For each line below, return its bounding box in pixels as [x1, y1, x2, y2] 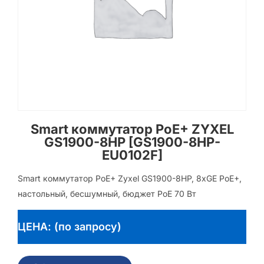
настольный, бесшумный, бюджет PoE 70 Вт [18, 189, 196, 199]
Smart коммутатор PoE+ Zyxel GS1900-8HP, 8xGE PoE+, [18, 173, 242, 183]
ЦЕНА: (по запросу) [18, 220, 121, 233]
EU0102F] [101, 147, 163, 163]
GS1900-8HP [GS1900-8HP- [44, 134, 220, 150]
